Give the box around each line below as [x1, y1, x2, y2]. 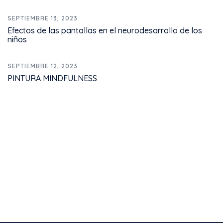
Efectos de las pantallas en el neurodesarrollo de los [7, 25, 202, 35]
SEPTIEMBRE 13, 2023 [7, 14, 78, 22]
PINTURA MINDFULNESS [7, 73, 97, 83]
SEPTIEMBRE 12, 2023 [7, 62, 78, 70]
